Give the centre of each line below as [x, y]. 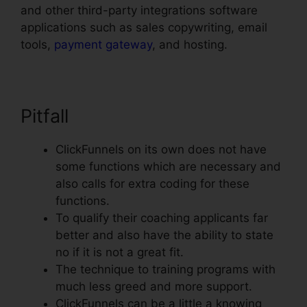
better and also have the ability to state [164, 235]
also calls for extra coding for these [152, 183]
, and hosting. [190, 44]
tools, [37, 44]
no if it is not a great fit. [120, 252]
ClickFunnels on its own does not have [161, 149]
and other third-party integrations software [139, 10]
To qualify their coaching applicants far [162, 218]
